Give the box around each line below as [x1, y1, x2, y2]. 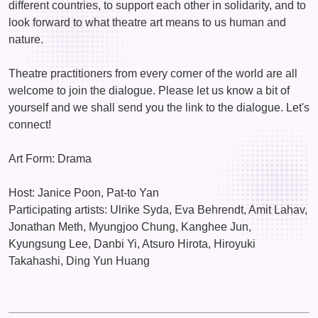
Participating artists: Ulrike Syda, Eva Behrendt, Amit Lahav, [9, 203, 307, 216]
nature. [9, 33, 43, 45]
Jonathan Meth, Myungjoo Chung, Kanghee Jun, [9, 220, 251, 233]
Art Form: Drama [9, 152, 92, 165]
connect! [9, 118, 51, 131]
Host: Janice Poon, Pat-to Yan [9, 186, 159, 199]
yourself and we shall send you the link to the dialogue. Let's [9, 101, 309, 114]
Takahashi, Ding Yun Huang [9, 254, 150, 267]
